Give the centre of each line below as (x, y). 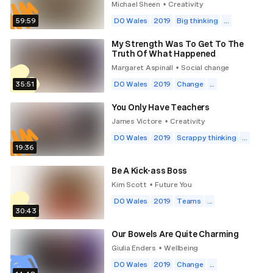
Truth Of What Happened (164, 53)
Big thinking (197, 20)
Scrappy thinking (207, 137)
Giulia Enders (134, 248)
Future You (173, 184)
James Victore (137, 121)
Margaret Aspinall (142, 67)
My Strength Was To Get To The (178, 44)
